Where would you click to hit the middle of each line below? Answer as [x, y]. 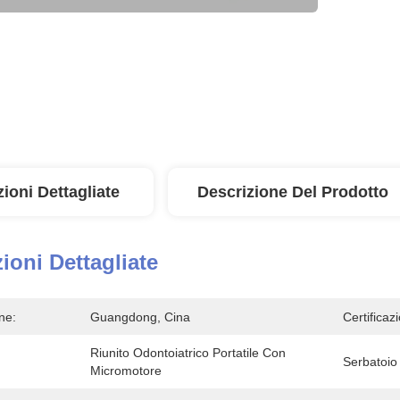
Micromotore [126, 371]
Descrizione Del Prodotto [293, 192]
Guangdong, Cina [140, 317]
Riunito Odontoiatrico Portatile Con [188, 353]
